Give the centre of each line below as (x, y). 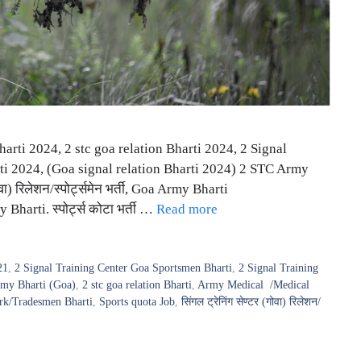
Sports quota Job (137, 301)
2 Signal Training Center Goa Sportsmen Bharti (124, 267)
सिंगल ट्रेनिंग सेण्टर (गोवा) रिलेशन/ (251, 301)
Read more (187, 209)
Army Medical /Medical (253, 284)
